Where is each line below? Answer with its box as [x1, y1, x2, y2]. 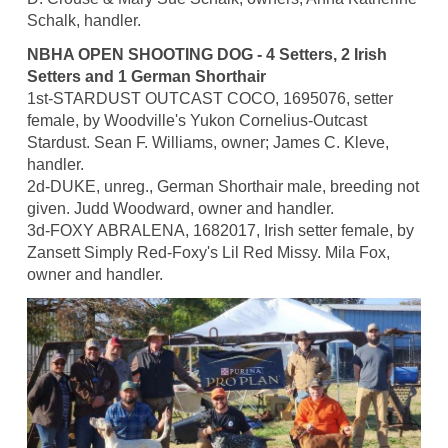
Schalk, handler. [26, 12, 141, 30]
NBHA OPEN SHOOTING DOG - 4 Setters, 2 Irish [26, 46, 387, 64]
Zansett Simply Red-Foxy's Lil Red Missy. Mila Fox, [26, 244, 390, 262]
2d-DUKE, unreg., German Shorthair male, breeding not [26, 178, 419, 196]
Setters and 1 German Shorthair [26, 68, 266, 86]
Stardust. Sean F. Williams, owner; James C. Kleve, [26, 134, 389, 152]
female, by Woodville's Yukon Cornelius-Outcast [26, 112, 367, 130]
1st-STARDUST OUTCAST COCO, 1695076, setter [26, 90, 393, 108]
